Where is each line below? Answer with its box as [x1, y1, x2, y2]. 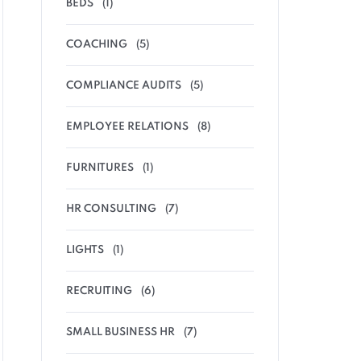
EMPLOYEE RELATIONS [66, 122, 189, 132]
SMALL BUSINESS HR [66, 327, 175, 338]
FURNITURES [66, 163, 134, 173]
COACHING [66, 39, 127, 50]
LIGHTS [66, 245, 104, 255]
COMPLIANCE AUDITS [66, 81, 181, 91]
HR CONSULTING [66, 204, 156, 214]
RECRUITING [66, 286, 132, 297]
